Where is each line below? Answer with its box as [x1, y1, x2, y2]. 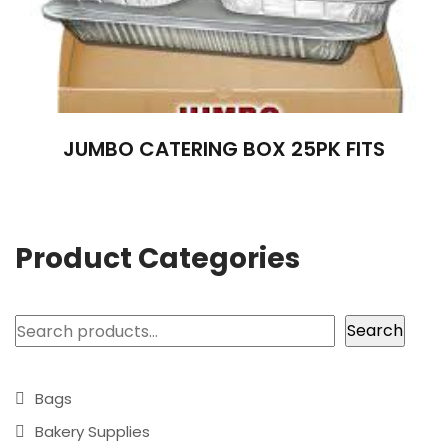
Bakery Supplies [35, 421, 150, 443]
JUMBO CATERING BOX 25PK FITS [63, 134, 385, 163]
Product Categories [15, 239, 300, 279]
